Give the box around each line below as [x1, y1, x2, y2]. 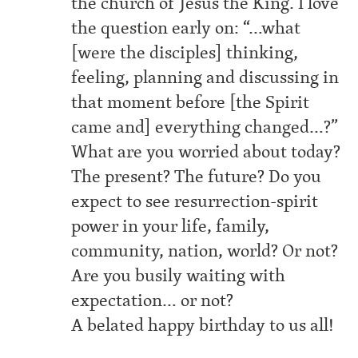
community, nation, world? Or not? [71, 237, 338, 265]
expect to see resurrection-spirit [71, 188, 318, 215]
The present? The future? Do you [71, 163, 321, 190]
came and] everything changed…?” [71, 113, 338, 141]
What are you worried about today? [71, 138, 340, 165]
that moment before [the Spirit [71, 89, 309, 116]
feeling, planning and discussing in [71, 64, 339, 91]
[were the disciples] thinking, [71, 39, 298, 66]
